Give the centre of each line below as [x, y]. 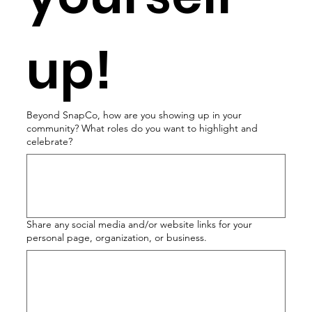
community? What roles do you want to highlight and [142, 128]
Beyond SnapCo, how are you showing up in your [134, 115]
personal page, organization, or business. [117, 237]
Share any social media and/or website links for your [139, 224]
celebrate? [49, 141]
